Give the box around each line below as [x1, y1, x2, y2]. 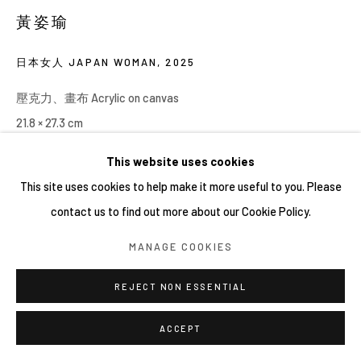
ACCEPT [160, 323, 201, 334]
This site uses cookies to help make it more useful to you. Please [19, 179, 342, 193]
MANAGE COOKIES [128, 239, 233, 253]
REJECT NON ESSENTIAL [114, 281, 247, 292]
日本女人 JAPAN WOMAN [16, 56, 158, 69]
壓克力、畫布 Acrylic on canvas [16, 90, 179, 106]
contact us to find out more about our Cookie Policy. [50, 204, 311, 218]
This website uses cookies [106, 154, 255, 168]
